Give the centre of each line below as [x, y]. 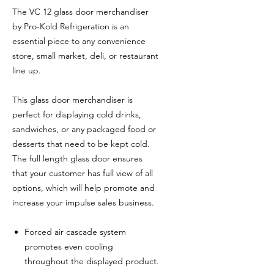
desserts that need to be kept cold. [81, 144]
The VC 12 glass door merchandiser [80, 12]
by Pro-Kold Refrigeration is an [71, 26]
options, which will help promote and [83, 188]
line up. [28, 70]
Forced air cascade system [75, 232]
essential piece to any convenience [79, 41]
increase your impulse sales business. [84, 202]
